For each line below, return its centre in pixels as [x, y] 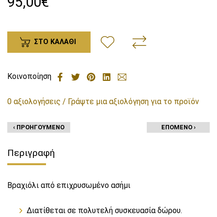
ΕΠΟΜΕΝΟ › [178, 127]
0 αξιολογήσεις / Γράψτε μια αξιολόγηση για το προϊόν [103, 102]
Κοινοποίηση [29, 77]
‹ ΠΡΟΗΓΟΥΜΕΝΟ [39, 127]
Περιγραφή [31, 153]
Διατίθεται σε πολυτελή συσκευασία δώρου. [104, 211]
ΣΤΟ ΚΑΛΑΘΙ [55, 42]
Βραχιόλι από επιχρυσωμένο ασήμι [69, 186]
